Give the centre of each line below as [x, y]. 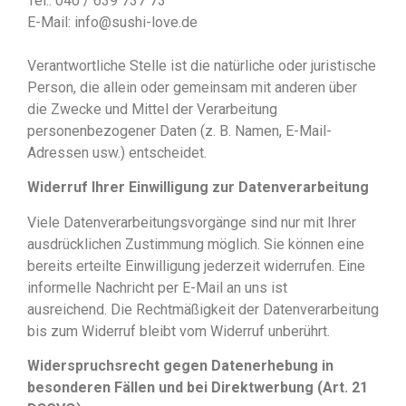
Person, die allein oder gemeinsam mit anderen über [192, 87]
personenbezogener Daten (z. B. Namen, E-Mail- [179, 130]
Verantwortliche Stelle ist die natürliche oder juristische [202, 65]
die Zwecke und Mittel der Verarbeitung [152, 109]
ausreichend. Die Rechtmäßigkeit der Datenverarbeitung [203, 309]
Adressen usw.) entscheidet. [117, 152]
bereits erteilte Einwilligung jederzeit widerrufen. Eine [196, 266]
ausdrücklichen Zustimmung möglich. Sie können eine [196, 244]
